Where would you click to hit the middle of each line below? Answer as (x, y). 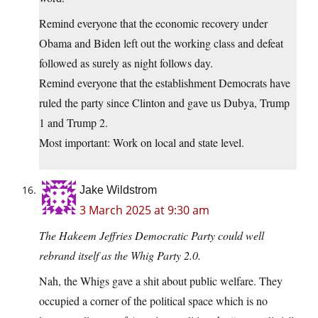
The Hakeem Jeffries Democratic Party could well (152, 236)
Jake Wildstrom (118, 190)
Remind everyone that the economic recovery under (153, 23)
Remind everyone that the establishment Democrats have (165, 83)
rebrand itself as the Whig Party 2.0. (120, 256)
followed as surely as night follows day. (126, 63)
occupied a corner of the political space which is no (153, 301)
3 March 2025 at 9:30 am (144, 210)
